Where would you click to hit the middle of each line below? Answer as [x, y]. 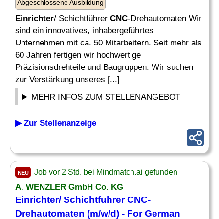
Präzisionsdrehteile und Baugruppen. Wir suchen [104, 67]
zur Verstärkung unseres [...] [67, 79]
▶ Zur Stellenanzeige [56, 123]
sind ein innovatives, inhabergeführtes [84, 31]
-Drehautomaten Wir [164, 18]
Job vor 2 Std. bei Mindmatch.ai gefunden [105, 172]
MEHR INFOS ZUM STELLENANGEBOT [106, 97]
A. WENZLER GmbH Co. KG [69, 187]
